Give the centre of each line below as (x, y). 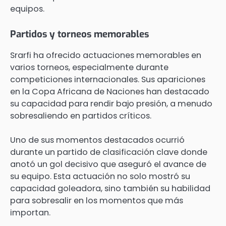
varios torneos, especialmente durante (89, 68)
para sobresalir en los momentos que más (97, 201)
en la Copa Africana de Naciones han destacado (110, 92)
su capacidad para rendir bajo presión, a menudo (111, 104)
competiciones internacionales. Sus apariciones (108, 80)
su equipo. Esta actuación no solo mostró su (100, 177)
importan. (30, 213)
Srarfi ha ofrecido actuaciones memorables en (106, 55)
